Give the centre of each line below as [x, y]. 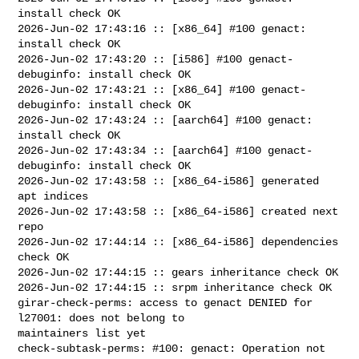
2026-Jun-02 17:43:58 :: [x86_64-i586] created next [178, 211]
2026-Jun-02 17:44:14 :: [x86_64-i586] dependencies [178, 242]
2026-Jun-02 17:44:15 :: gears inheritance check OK [178, 272]
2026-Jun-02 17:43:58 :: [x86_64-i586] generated [169, 181]
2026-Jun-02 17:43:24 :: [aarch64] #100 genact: [165, 120]
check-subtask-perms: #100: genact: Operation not [172, 348]
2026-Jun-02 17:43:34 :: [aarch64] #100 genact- [165, 150]
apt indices [53, 196]
